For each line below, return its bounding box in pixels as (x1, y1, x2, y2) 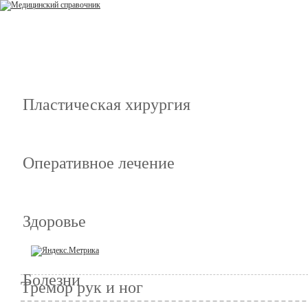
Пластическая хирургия (23, 96, 190, 113)
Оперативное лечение (23, 154, 175, 172)
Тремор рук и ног (21, 278, 143, 296)
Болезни (23, 271, 80, 289)
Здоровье (23, 212, 86, 230)
